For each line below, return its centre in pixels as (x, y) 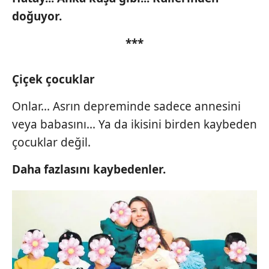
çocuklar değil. (51, 142)
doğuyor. (37, 16)
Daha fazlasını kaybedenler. (89, 169)
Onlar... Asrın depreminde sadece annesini (126, 106)
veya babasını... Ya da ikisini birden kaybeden (134, 124)
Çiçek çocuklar (53, 79)
